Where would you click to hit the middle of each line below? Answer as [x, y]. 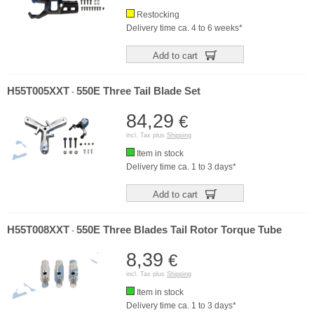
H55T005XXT [38, 91]
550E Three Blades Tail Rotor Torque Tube [179, 230]
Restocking [157, 15]
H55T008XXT [38, 230]
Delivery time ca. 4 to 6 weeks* [184, 28]
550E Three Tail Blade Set [138, 91]
